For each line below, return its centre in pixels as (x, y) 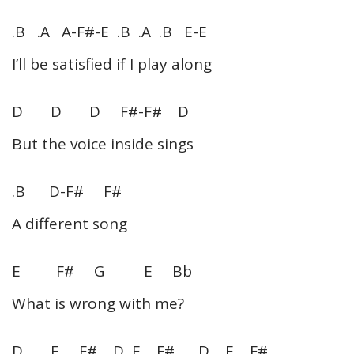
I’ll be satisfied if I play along (112, 64)
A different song (70, 223)
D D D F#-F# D (100, 111)
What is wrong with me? (98, 303)
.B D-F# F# (67, 191)
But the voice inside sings (103, 143)
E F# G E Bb (102, 271)
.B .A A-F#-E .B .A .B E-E (109, 31)
